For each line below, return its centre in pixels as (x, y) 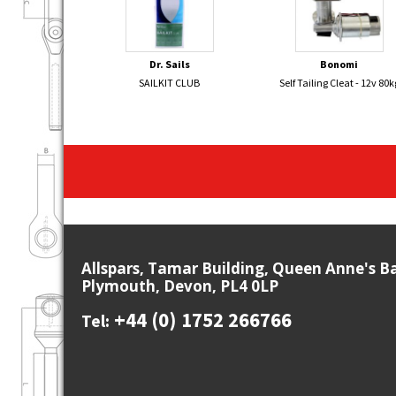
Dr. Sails (169, 64)
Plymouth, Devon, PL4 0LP (180, 286)
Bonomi (339, 64)
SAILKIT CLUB (170, 82)
